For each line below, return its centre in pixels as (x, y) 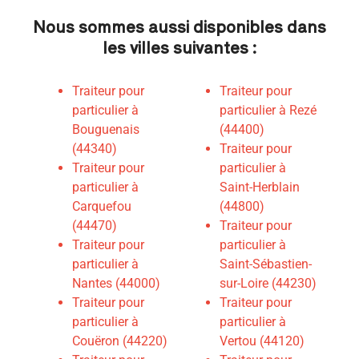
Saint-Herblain (260, 188)
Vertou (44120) (262, 341)
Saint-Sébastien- (266, 264)
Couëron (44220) (120, 341)
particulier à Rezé (268, 111)
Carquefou (102, 207)
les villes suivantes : (179, 47)
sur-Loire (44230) (268, 284)
